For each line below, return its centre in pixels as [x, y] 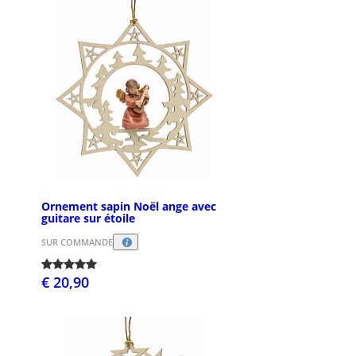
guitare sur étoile [88, 218]
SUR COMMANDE [77, 242]
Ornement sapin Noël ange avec [129, 206]
